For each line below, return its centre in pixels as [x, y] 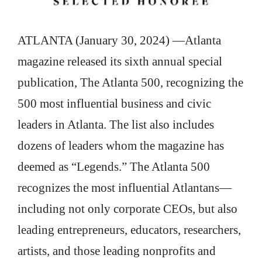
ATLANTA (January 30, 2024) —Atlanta [119, 41]
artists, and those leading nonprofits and [117, 251]
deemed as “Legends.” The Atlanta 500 [114, 167]
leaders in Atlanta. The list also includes [116, 125]
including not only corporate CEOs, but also [127, 209]
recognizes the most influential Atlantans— [125, 188]
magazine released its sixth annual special [120, 62]
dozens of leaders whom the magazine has [121, 146]
